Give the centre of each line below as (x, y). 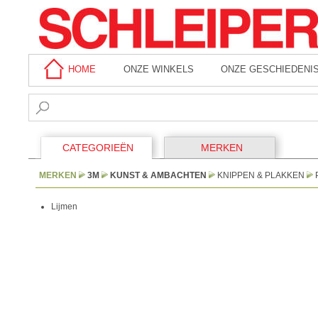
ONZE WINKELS (158, 70)
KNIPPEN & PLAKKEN (261, 175)
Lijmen (64, 207)
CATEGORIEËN (98, 148)
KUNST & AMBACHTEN (158, 175)
